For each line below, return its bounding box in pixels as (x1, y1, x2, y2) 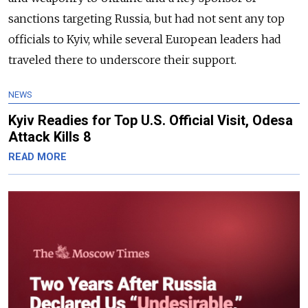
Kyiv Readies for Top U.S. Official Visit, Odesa (8, 112, 293, 129)
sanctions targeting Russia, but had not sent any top (8, 12, 285, 26)
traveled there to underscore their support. (8, 53, 236, 67)
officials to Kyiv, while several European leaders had (8, 32, 281, 47)
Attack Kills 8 (8, 129, 91, 146)
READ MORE (8, 151, 67, 164)
